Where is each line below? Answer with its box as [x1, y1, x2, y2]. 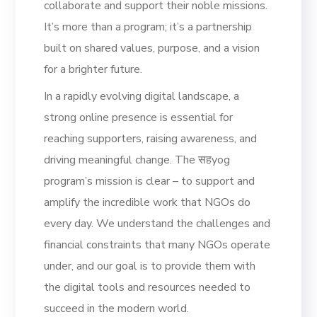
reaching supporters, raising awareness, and [44, 130, 258, 146]
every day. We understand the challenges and [44, 215, 271, 231]
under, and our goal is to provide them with [44, 258, 256, 274]
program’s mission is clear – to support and [44, 173, 255, 189]
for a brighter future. [44, 61, 143, 77]
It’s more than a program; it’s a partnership [44, 18, 253, 35]
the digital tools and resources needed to [44, 279, 251, 295]
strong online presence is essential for [44, 109, 234, 125]
